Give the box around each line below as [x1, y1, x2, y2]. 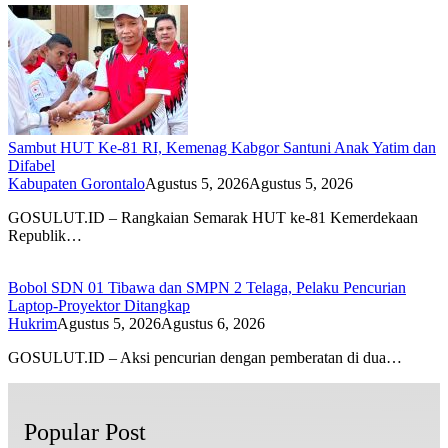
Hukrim [8, 315, 57, 333]
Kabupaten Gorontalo [8, 175, 145, 193]
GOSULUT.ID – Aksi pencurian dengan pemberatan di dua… [8, 349, 402, 367]
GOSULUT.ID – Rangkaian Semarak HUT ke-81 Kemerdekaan [8, 209, 418, 227]
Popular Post [24, 419, 146, 446]
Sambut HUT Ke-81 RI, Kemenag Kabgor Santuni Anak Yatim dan [8, 139, 436, 157]
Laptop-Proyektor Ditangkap [8, 297, 190, 315]
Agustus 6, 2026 [161, 315, 265, 333]
